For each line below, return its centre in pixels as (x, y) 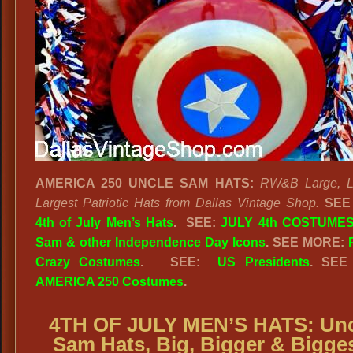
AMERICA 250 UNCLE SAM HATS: (145, 183)
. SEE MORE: (307, 242)
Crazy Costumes (88, 262)
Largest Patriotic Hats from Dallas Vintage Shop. (177, 203)
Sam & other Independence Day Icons (150, 242)
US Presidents (264, 262)
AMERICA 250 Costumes (110, 282)
